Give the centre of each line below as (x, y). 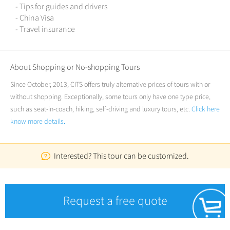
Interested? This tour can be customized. (121, 156)
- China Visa (35, 18)
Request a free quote (115, 201)
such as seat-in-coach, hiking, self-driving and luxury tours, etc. (101, 109)
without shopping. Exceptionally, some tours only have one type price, (110, 97)
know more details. (38, 122)
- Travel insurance (45, 30)
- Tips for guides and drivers (61, 7)
